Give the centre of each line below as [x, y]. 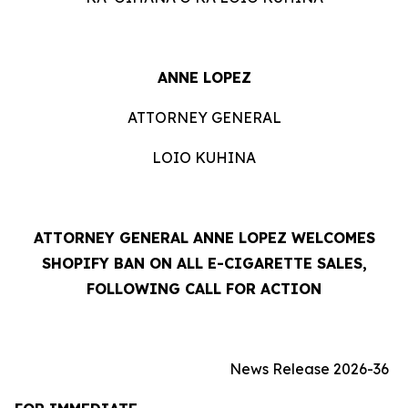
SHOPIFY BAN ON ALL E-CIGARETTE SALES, [204, 263]
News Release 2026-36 [309, 369]
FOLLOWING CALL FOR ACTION [204, 289]
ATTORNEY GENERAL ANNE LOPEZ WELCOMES [204, 238]
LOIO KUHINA [204, 158]
